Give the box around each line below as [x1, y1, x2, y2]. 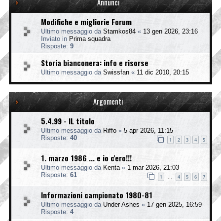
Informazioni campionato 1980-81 [41, 188, 152, 201]
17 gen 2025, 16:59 [147, 200, 202, 208]
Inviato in [41, 35, 69, 42]
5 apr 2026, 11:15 [124, 126, 173, 134]
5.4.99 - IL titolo [41, 114, 95, 127]
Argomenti [93, 96, 123, 107]
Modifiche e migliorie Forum [41, 15, 132, 28]
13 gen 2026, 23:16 [143, 27, 198, 35]
